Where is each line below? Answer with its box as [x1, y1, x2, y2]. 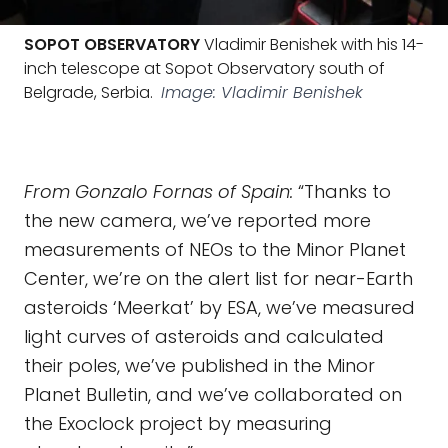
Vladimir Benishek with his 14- [200, 33, 424, 56]
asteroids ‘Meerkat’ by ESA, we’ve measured [24, 295, 415, 320]
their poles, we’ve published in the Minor [24, 353, 375, 378]
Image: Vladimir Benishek [161, 81, 363, 104]
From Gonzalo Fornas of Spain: [24, 179, 293, 204]
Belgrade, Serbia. [24, 81, 153, 104]
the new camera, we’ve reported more [24, 208, 371, 233]
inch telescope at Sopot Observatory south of [24, 57, 385, 80]
